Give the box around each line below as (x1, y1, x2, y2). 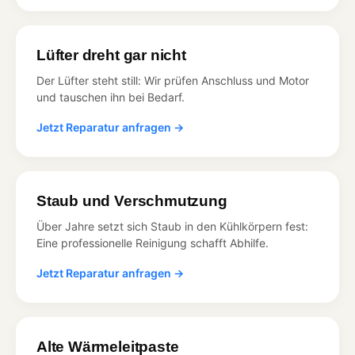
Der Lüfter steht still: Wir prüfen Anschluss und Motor (36, 73, 309, 87)
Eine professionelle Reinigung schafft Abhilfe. (36, 235, 269, 250)
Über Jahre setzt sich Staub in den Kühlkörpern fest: (36, 219, 308, 233)
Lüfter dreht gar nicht (36, 46, 186, 63)
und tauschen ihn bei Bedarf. (36, 90, 185, 104)
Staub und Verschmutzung (36, 192, 227, 209)
